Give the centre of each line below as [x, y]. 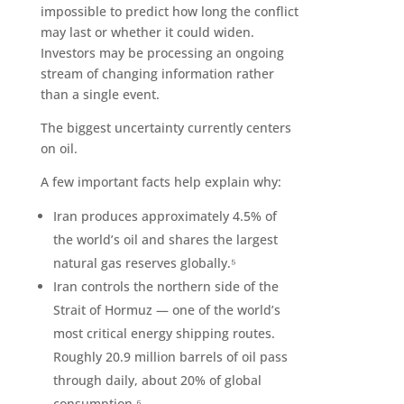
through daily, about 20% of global [157, 381]
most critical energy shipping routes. [164, 334]
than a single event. [100, 95]
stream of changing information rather [157, 74]
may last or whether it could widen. [147, 32]
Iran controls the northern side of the [165, 287]
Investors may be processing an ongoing [162, 53]
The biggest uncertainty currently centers [165, 128]
